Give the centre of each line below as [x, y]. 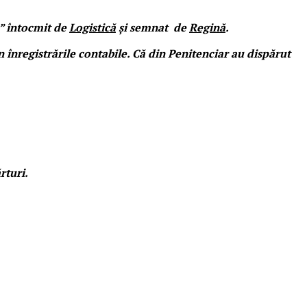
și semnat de [152, 27]
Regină [207, 27]
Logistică [93, 27]
